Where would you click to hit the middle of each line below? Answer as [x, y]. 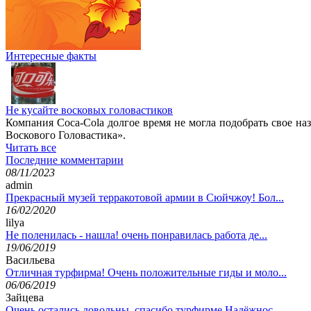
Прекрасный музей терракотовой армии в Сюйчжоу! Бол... [145, 197]
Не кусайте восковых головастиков [89, 110]
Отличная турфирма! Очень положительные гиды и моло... [146, 272]
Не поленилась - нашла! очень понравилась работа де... [136, 235]
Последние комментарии [65, 160]
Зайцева [25, 297]
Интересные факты [51, 56]
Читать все [31, 147]
